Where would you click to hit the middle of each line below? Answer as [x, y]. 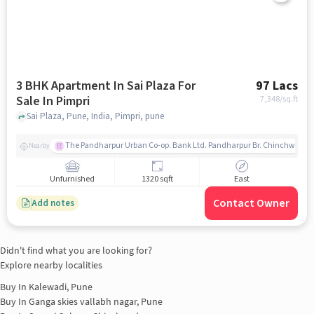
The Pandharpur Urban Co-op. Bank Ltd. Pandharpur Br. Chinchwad [185, 145]
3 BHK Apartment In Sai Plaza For [105, 86]
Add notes [53, 203]
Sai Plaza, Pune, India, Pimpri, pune [95, 116]
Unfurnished [73, 179]
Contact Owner [252, 203]
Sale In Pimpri [66, 101]
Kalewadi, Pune [61, 287]
